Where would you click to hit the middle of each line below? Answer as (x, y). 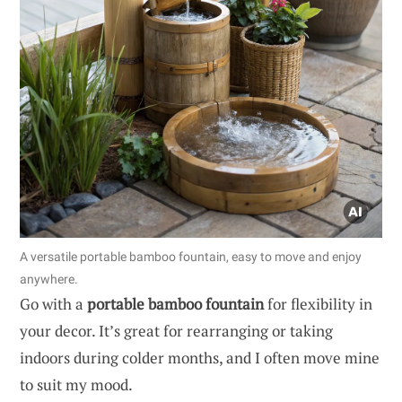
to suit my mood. (76, 384)
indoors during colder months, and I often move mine (200, 357)
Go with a (53, 303)
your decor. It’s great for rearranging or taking (176, 330)
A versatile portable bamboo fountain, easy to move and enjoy (191, 256)
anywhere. (49, 279)
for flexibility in (318, 303)
